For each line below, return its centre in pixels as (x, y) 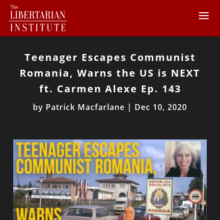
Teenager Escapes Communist (110, 57)
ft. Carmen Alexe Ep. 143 (110, 89)
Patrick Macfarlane (85, 107)
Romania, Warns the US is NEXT (110, 73)
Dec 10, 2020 (161, 107)
